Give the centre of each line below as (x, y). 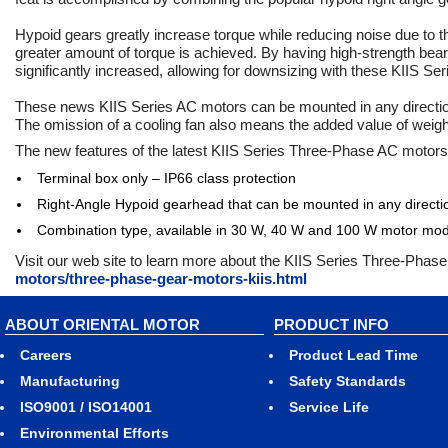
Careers (46, 355)
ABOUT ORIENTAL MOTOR (102, 324)
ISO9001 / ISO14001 (86, 407)
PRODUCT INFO (331, 324)
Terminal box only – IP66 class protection (166, 178)
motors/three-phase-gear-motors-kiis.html (161, 278)
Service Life (328, 407)
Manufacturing (70, 381)
